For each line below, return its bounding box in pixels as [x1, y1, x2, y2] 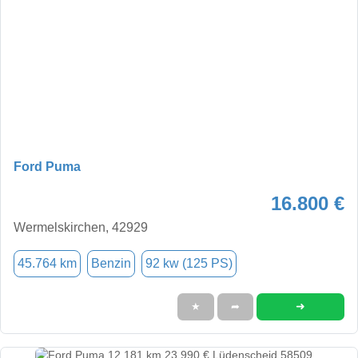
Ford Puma [14, 159, 81, 173]
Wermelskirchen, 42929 [14, 220, 148, 234]
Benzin [91, 256, 131, 270]
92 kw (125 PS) [145, 256, 233, 270]
